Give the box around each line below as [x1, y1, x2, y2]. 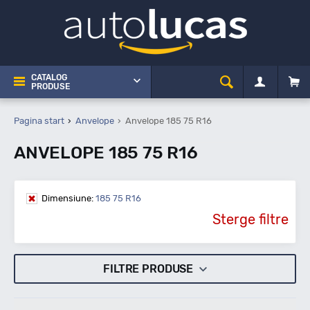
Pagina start [14, 116, 64, 126]
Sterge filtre [212, 211, 289, 228]
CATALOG [31, 73, 67, 82]
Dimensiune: [42, 193, 93, 203]
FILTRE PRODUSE [103, 262, 196, 275]
